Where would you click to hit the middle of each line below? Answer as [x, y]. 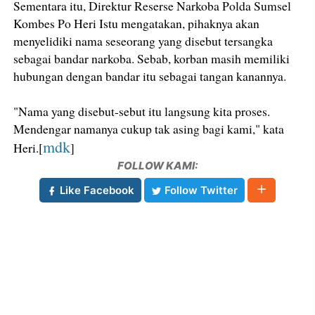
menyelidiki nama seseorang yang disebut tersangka [143, 41]
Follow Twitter [200, 190]
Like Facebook [96, 190]
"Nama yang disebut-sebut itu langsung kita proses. [142, 111]
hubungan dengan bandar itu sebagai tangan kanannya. [150, 76]
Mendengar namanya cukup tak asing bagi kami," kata [149, 129]
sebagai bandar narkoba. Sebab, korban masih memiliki [152, 58]
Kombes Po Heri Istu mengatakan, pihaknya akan [137, 23]
